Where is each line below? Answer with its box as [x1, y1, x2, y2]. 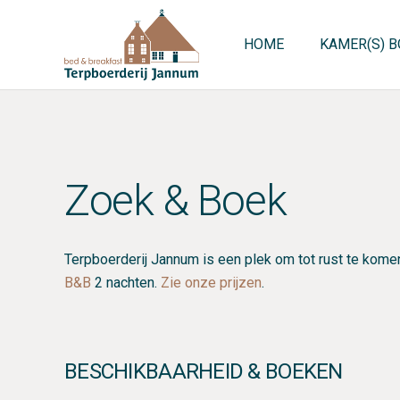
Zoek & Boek [64, 175, 287, 226]
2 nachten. [91, 274, 161, 291]
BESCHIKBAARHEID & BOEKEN [64, 359, 343, 384]
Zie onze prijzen [161, 274, 262, 291]
